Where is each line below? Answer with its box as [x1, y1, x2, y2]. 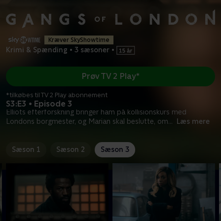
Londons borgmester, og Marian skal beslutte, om [6, 117, 168, 125]
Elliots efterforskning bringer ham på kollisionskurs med [6, 108, 186, 116]
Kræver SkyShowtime [48, 36, 110, 43]
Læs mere [177, 117, 210, 125]
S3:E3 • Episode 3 [6, 99, 73, 109]
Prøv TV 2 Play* [81, 72, 140, 81]
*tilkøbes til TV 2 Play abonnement [6, 91, 108, 99]
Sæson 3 [101, 145, 129, 153]
